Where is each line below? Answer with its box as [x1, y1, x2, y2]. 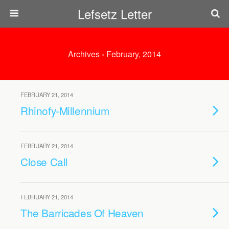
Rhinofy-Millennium [20, 103, 109, 118]
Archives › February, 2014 [68, 48, 161, 60]
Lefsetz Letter [77, 5, 152, 22]
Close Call [20, 154, 68, 169]
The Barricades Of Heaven [20, 205, 144, 220]
